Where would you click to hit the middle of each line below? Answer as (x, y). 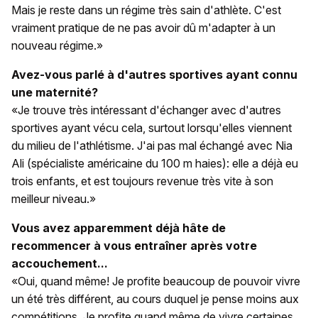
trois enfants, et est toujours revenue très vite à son (142, 181)
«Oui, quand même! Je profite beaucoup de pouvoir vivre (156, 281)
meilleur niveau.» (54, 198)
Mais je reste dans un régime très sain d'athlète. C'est (146, 10)
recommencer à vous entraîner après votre (134, 245)
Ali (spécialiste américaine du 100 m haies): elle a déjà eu (155, 163)
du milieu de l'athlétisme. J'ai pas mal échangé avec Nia (152, 145)
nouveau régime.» (57, 45)
